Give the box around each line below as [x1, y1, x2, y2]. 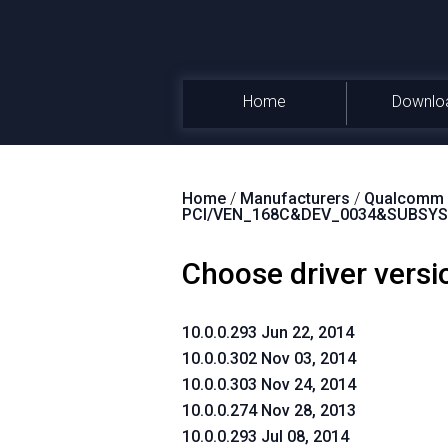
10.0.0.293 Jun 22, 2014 [182, 323, 354, 342]
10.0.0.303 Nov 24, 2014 [182, 375, 356, 394]
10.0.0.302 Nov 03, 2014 [182, 349, 356, 368]
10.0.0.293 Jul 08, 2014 [182, 427, 349, 446]
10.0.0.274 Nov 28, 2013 [182, 401, 356, 420]
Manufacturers [240, 189, 350, 208]
